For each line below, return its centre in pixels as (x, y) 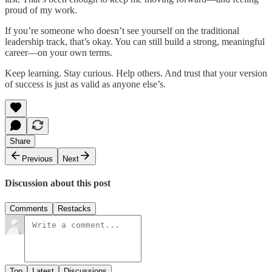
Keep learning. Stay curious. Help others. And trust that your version (136, 73)
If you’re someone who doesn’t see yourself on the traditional (122, 31)
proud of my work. (41, 10)
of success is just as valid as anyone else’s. (85, 84)
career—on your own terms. (59, 53)
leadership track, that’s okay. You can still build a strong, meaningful (135, 42)
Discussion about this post (58, 183)
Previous (37, 159)
